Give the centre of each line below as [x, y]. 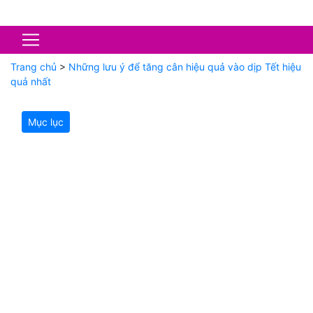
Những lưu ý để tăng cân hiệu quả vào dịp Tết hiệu [185, 67]
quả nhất [31, 81]
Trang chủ [34, 67]
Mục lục [46, 122]
